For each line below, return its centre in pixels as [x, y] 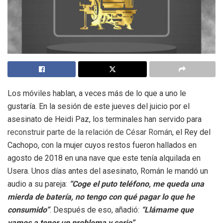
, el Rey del [191, 132]
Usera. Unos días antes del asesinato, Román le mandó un [108, 171]
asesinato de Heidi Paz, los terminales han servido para [105, 119]
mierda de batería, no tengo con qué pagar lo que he [101, 197]
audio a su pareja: [38, 184]
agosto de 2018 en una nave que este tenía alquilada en [104, 158]
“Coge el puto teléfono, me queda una [137, 184]
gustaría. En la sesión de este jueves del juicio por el [99, 107]
